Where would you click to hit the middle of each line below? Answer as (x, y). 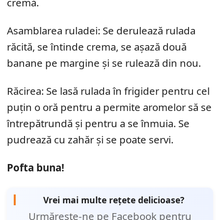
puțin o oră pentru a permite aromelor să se (109, 107)
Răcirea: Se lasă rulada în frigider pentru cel (108, 91)
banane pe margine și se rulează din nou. (104, 63)
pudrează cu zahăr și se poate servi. (90, 140)
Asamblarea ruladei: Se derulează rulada (101, 31)
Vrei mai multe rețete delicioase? (113, 200)
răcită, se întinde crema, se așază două (97, 47)
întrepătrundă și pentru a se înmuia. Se (98, 124)
